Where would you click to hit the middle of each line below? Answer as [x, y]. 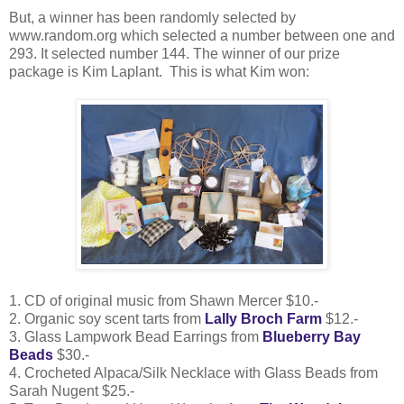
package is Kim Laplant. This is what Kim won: [159, 71]
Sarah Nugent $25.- [72, 390]
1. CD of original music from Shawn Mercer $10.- [164, 300]
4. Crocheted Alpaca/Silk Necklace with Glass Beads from [193, 372]
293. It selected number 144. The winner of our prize [174, 53]
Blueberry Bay [312, 336]
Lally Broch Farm [263, 318]
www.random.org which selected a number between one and [202, 35]
